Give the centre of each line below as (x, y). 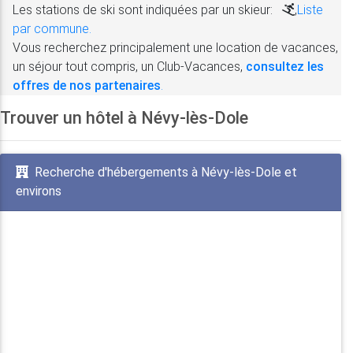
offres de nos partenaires (87, 85)
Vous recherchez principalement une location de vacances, (175, 47)
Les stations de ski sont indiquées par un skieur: (144, 9)
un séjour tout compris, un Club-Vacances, (129, 66)
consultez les (285, 66)
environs (39, 191)
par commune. (52, 28)
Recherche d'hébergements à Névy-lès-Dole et (166, 172)
